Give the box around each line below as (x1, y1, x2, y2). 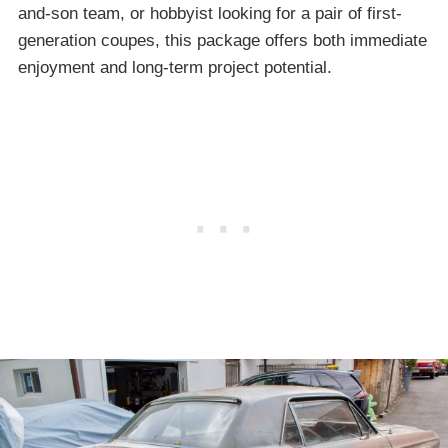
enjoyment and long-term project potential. (18, 57, 332, 77)
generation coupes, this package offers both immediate (18, 30, 427, 50)
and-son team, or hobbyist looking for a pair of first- (18, 3, 402, 23)
